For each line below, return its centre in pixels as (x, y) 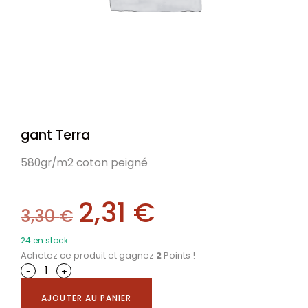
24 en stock (44, 240)
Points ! (178, 255)
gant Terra (55, 135)
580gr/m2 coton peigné (84, 163)
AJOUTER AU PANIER (86, 298)
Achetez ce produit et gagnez (88, 255)
